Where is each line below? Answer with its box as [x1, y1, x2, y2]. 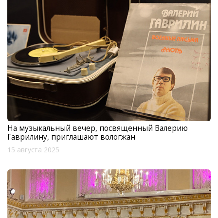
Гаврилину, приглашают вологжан [7, 131, 135, 142]
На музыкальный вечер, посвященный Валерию [7, 122, 188, 133]
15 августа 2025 [7, 145, 59, 154]
